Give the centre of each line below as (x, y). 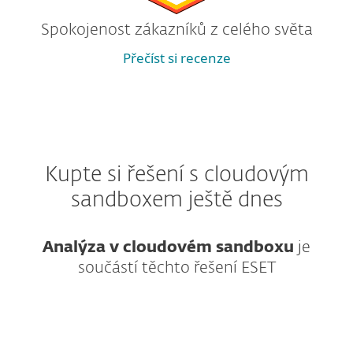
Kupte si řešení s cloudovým (176, 175)
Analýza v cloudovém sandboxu (168, 247)
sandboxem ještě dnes (176, 201)
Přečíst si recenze (176, 58)
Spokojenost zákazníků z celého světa (176, 30)
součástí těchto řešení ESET (176, 268)
